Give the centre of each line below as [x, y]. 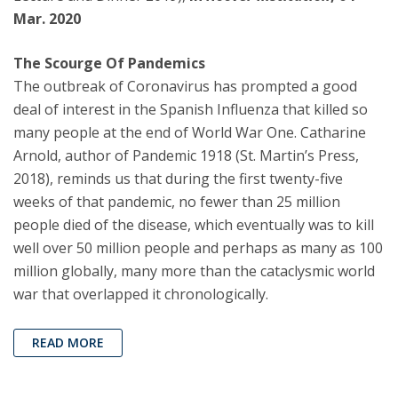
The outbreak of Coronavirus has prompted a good [185, 87]
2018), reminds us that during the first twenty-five [178, 179]
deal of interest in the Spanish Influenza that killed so [191, 110]
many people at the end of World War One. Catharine [190, 133]
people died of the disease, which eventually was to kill [194, 225]
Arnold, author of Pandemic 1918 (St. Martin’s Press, [186, 156]
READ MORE [68, 343]
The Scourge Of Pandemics [109, 64]
